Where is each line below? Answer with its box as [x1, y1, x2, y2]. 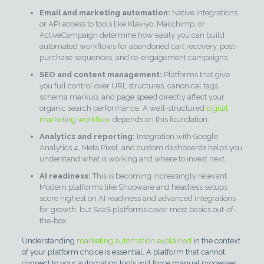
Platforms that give [161, 70, 230, 79]
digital [206, 103, 228, 113]
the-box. [39, 216, 68, 225]
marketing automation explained [76, 236, 192, 245]
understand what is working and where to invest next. [39, 154, 226, 163]
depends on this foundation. [110, 114, 209, 124]
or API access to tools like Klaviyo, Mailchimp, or [39, 19, 205, 28]
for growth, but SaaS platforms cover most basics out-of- [39, 204, 236, 214]
